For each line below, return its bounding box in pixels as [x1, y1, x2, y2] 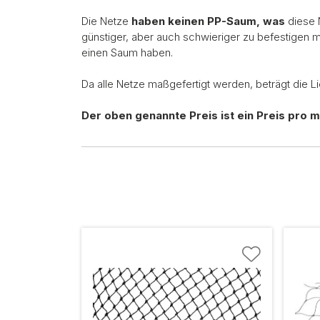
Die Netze [81, 14, 131, 28]
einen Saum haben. [81, 46, 173, 59]
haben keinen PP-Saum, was [131, 14, 285, 28]
